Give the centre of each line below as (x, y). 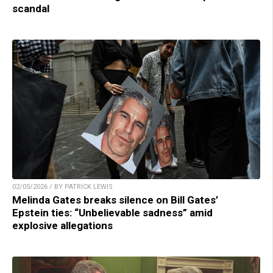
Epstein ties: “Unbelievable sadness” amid (112, 212)
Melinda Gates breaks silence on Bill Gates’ (115, 200)
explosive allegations (62, 225)
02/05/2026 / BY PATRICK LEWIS (62, 186)
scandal (31, 8)
